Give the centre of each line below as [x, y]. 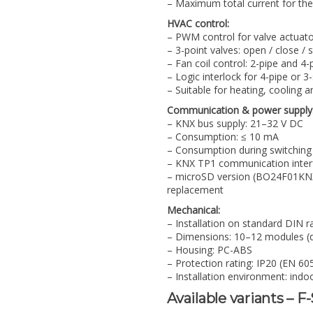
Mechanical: [194, 210]
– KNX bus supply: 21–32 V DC [235, 124]
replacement [195, 190]
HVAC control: [198, 24]
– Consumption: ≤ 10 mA [223, 137]
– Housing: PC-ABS [210, 250]
